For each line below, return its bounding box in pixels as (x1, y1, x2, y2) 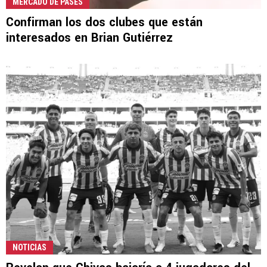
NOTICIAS (13, 243, 46, 253)
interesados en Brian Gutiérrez (6, 29, 173, 47)
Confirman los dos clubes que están (6, 14, 203, 32)
